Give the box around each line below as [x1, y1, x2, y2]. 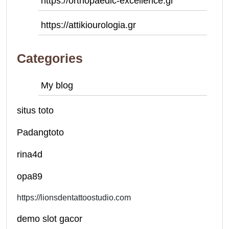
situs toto [17, 105, 54, 116]
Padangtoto [17, 127, 64, 138]
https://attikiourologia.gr [41, 20, 136, 30]
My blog [41, 80, 73, 90]
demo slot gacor [17, 214, 82, 224]
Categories [17, 51, 83, 65]
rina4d [17, 149, 42, 159]
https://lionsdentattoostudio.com [17, 193, 131, 202]
